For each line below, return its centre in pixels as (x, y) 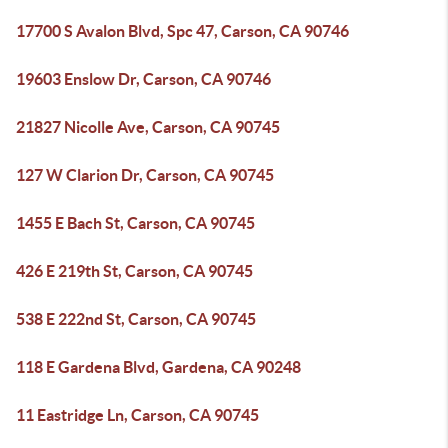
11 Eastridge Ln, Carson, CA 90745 (137, 415)
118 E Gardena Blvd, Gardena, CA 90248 (158, 367)
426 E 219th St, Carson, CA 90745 (134, 271)
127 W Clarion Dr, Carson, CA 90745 (145, 175)
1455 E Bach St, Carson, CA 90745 (135, 223)
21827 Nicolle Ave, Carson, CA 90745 (148, 127)
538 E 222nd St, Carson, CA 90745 (136, 319)
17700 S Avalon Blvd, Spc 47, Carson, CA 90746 (182, 31)
